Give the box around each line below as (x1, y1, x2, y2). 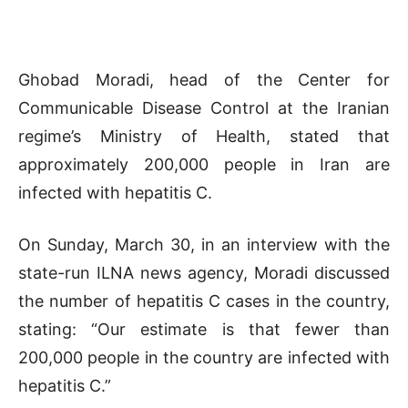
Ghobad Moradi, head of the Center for (18, 69, 390, 89)
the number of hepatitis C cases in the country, (18, 291, 390, 311)
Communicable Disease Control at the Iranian (18, 97, 390, 117)
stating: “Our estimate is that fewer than (18, 319, 390, 339)
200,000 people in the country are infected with (18, 347, 390, 367)
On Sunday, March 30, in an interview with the (18, 234, 390, 254)
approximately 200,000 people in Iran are (18, 154, 390, 174)
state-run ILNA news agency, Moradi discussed (18, 262, 390, 282)
